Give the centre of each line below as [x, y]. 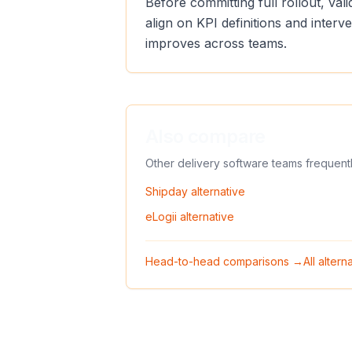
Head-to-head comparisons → [224, 261]
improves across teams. [216, 43]
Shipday [167, 191]
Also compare [205, 136]
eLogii [161, 216]
